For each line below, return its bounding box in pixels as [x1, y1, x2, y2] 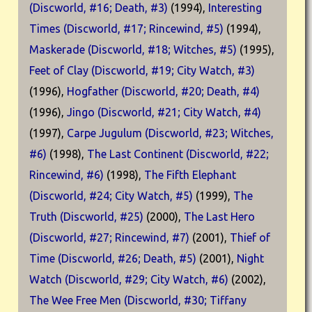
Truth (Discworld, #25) [29, 210, 143, 223]
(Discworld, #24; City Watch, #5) [29, 189, 193, 202]
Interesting [208, 1, 262, 14]
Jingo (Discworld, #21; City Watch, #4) [67, 106, 261, 118]
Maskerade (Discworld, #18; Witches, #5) [29, 43, 237, 56]
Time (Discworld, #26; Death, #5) [29, 252, 196, 265]
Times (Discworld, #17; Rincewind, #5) [29, 22, 224, 35]
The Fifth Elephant [144, 169, 236, 181]
